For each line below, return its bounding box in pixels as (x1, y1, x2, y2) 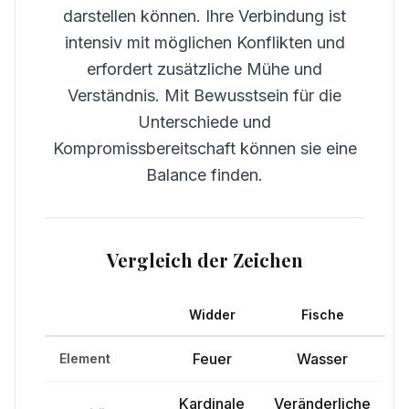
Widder (188, 307, 236, 322)
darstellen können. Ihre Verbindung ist (63, 6, 346, 26)
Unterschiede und (138, 112, 271, 131)
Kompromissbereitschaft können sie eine (52, 139, 357, 158)
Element (59, 351, 110, 366)
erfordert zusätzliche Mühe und (87, 59, 322, 79)
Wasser (297, 350, 348, 368)
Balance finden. (146, 165, 263, 184)
